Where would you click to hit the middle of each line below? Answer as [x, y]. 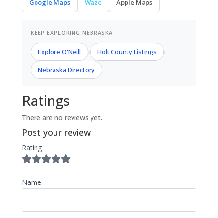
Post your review [56, 132]
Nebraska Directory [66, 70]
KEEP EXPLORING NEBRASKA [72, 32]
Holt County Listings [127, 52]
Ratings [45, 100]
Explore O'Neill [59, 52]
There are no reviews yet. [62, 118]
